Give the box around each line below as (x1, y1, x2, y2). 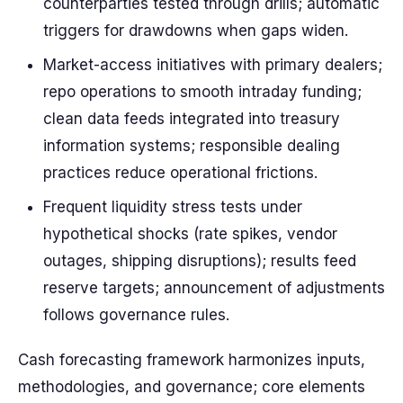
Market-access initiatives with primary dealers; (43, 56, 382, 74)
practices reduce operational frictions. (43, 164, 318, 182)
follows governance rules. (43, 306, 229, 324)
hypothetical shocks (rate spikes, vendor (43, 225, 337, 243)
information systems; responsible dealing (43, 137, 340, 155)
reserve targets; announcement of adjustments (43, 279, 385, 297)
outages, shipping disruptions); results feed (43, 252, 356, 270)
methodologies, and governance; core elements (18, 378, 365, 396)
